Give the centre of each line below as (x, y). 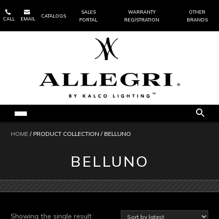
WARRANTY (142, 12)
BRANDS (197, 20)
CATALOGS (54, 16)
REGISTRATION (142, 20)
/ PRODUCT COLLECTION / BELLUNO (80, 133)
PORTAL (88, 20)
